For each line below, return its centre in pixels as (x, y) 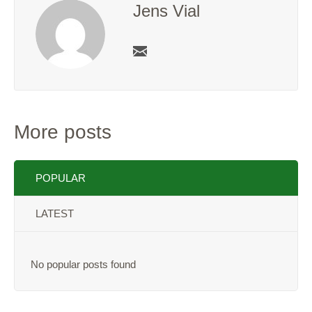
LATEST (55, 214)
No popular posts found (84, 265)
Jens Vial (166, 11)
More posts (63, 132)
